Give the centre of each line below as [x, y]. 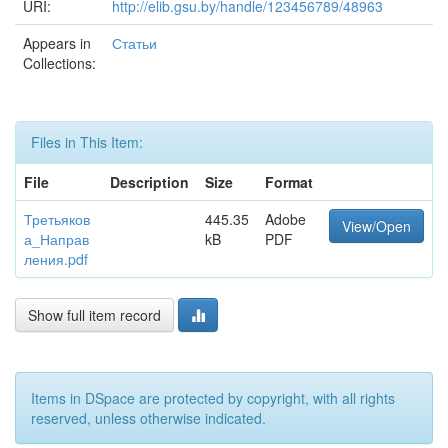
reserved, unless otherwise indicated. [148, 418]
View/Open [376, 226]
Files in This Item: [87, 142]
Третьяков [57, 219]
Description [149, 182]
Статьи [134, 43]
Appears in [57, 43]
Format [289, 182]
